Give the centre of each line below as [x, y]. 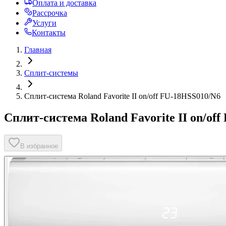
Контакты [49, 33]
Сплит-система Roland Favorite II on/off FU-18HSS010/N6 [122, 96]
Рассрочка [50, 13]
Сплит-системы [51, 73]
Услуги [44, 23]
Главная [38, 50]
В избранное [39, 146]
